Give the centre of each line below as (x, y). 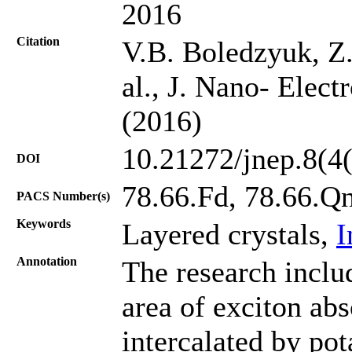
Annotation (47, 261)
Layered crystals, (229, 234)
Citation (38, 41)
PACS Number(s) (63, 196)
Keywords (44, 223)
